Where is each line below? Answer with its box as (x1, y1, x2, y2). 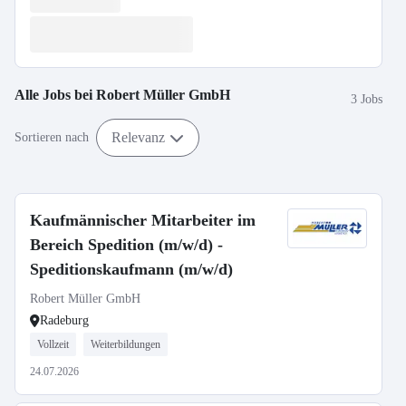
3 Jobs (351, 92, 382, 106)
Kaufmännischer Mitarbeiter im (30, 211, 256, 229)
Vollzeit (37, 338, 69, 351)
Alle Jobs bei (14, 87, 96, 102)
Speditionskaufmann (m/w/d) (30, 260, 233, 278)
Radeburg (40, 314, 89, 327)
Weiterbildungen (91, 338, 160, 351)
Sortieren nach (14, 130, 89, 144)
